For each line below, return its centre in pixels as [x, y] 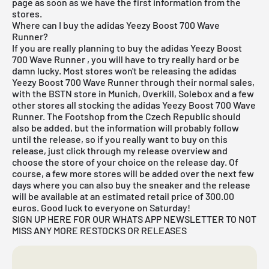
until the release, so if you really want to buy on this [120, 139]
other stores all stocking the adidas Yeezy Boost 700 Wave [134, 104]
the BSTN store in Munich [85, 93]
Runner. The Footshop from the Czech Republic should [126, 116]
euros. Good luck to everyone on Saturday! [101, 207]
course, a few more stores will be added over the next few [133, 173]
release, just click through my [75, 150]
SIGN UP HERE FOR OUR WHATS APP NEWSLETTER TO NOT [134, 219]
